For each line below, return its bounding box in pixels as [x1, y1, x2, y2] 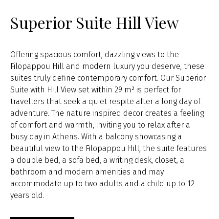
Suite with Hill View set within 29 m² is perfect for [10, 85, 181, 94]
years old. [10, 191, 45, 200]
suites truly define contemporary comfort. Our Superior [10, 73, 206, 83]
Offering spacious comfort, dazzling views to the [10, 50, 179, 59]
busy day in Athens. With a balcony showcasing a [10, 132, 182, 141]
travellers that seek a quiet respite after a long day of [10, 97, 201, 106]
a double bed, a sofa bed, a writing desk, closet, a [10, 155, 185, 165]
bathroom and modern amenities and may [10, 167, 164, 176]
